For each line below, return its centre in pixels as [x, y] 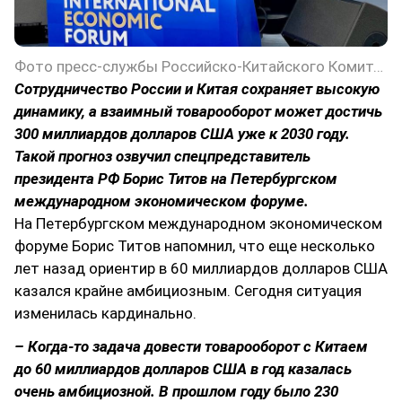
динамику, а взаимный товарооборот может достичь [198, 112]
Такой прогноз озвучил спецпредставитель [162, 157]
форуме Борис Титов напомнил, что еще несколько [195, 246]
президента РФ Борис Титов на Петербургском [176, 179]
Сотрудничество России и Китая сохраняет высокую [197, 89]
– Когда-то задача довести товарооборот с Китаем [191, 347]
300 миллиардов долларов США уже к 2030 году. [182, 134]
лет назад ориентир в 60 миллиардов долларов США [201, 269]
